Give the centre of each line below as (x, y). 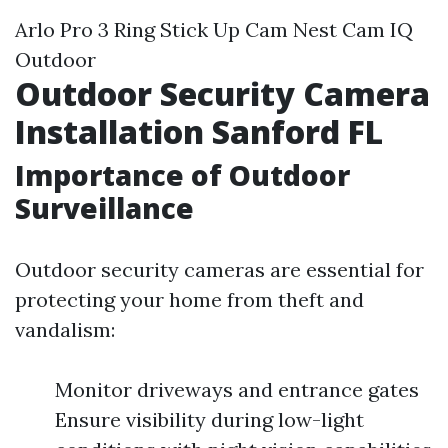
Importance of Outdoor (182, 175)
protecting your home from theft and (189, 299)
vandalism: (65, 329)
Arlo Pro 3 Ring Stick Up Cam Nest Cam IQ (214, 29)
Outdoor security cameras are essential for (219, 269)
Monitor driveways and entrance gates (237, 389)
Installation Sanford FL (199, 131)
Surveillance (104, 208)
